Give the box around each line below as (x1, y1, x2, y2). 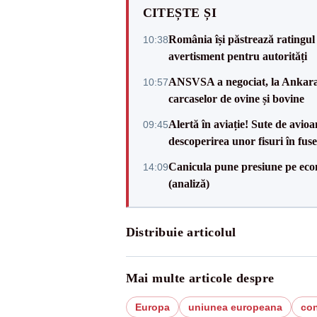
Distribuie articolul (125, 225, 236, 239)
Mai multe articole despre (125, 271, 275, 285)
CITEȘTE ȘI (142, 6, 217, 20)
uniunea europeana (188, 301, 282, 313)
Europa (134, 301, 170, 313)
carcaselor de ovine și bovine (168, 93, 304, 105)
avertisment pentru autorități (168, 50, 307, 62)
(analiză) (168, 178, 209, 190)
